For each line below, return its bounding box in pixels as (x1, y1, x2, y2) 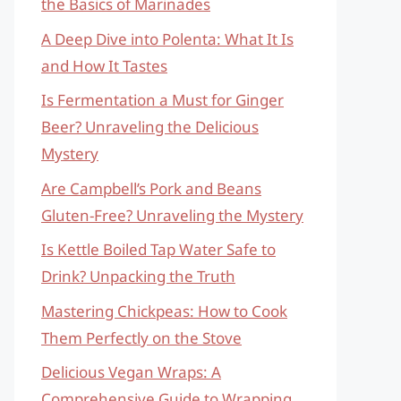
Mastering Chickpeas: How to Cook (41, 300, 287, 321)
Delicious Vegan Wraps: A (41, 362, 221, 382)
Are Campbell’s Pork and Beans (41, 177, 261, 199)
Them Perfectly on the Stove (41, 327, 242, 348)
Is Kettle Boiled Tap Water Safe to (41, 239, 276, 260)
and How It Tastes (41, 55, 167, 76)
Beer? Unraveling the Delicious (41, 116, 259, 137)
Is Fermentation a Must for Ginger (41, 90, 284, 110)
